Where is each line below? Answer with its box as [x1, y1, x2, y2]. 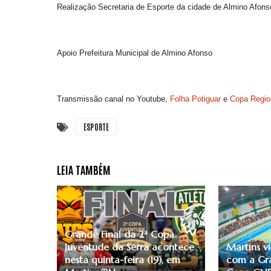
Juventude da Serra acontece [65, 241, 194, 253]
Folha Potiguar [170, 94, 221, 104]
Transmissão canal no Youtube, [57, 94, 170, 104]
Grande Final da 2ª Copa [65, 228, 174, 241]
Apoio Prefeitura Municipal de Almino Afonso [57, 48, 212, 58]
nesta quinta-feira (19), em [65, 253, 180, 266]
